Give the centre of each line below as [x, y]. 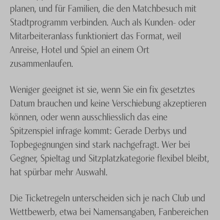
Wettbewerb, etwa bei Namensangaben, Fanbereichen [109, 211]
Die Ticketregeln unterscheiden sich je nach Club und [108, 197]
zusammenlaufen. [41, 63]
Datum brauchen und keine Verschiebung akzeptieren [108, 102]
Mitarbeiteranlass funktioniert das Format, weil [96, 35]
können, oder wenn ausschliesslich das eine [89, 116]
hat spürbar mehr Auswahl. [59, 171]
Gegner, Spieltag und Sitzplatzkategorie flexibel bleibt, [110, 157]
